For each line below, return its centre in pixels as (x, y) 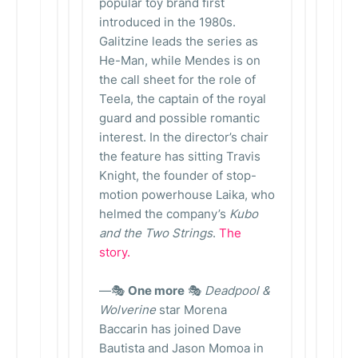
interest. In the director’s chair (184, 137)
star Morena (191, 310)
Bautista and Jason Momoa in (181, 348)
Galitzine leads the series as (179, 41)
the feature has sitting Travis (180, 156)
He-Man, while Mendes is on (180, 60)
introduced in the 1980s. (167, 22)
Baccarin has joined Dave (170, 329)
